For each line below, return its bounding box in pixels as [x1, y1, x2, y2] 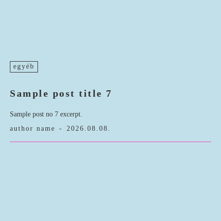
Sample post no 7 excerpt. [10, 110, 82, 118]
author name [10, 125, 55, 133]
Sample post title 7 [10, 88, 112, 99]
